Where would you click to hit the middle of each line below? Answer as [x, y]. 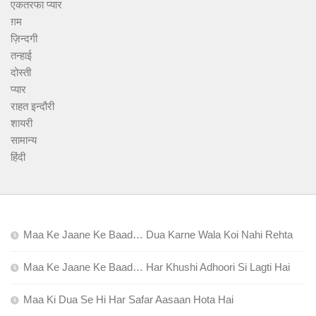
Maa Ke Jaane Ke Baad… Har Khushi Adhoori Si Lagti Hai [157, 267]
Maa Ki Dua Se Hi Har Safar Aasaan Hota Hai [128, 300]
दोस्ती [21, 73]
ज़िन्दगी [24, 39]
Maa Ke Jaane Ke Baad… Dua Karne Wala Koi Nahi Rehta [158, 235]
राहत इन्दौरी [32, 107]
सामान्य [24, 140]
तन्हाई [21, 56]
